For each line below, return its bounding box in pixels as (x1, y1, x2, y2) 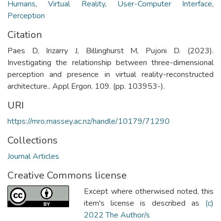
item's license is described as (84, 197, 205, 209)
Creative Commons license (7, 168, 127, 182)
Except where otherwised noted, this (84, 185, 214, 197)
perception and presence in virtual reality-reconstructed (7, 69, 214, 80)
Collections (7, 133, 58, 147)
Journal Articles (7, 150, 59, 162)
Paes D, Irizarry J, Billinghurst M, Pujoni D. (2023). (7, 45, 214, 56)
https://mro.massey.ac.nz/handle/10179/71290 (7, 115, 170, 127)
